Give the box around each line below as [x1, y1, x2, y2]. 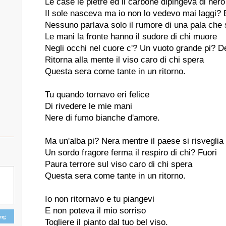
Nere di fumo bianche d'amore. [45, 113, 160, 123]
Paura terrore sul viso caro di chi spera [45, 159, 192, 169]
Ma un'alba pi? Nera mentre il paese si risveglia [45, 136, 223, 146]
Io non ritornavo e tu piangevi [45, 194, 154, 204]
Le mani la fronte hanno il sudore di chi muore [45, 32, 217, 41]
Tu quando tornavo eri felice [45, 90, 149, 99]
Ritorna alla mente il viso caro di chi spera [45, 55, 204, 65]
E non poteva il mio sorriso [45, 206, 146, 215]
